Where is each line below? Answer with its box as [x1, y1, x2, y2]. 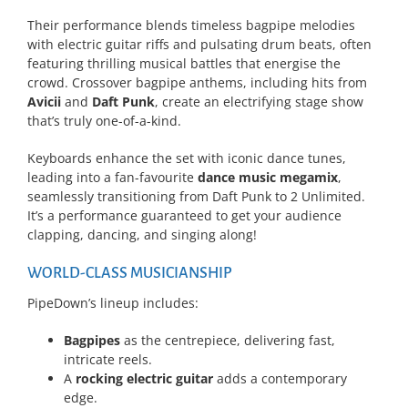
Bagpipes [64, 331, 120, 349]
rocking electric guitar [76, 369, 213, 387]
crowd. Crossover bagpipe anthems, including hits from [27, 73, 367, 91]
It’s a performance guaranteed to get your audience [27, 206, 342, 224]
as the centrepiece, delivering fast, [120, 331, 335, 349]
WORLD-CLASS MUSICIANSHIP [27, 264, 232, 281]
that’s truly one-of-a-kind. [27, 111, 181, 129]
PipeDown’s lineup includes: [27, 293, 199, 311]
